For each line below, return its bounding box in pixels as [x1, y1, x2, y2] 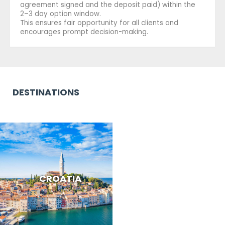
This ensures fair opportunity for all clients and [20, 18, 178, 28]
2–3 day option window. [20, 9, 101, 19]
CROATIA [39, 172, 81, 185]
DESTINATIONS [13, 85, 79, 98]
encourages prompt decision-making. [20, 27, 148, 37]
